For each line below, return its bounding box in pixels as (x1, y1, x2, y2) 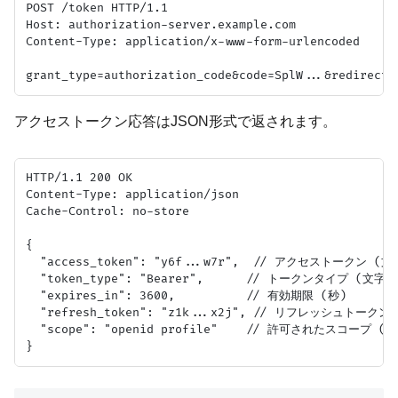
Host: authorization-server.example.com (26, 18, 296, 33)
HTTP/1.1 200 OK (26, 170, 132, 185)
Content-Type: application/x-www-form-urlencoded (26, 35, 360, 50)
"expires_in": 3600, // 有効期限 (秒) (26, 288, 346, 303)
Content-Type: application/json (26, 187, 239, 202)
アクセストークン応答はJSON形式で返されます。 (14, 114, 337, 130)
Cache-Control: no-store (26, 203, 189, 219)
